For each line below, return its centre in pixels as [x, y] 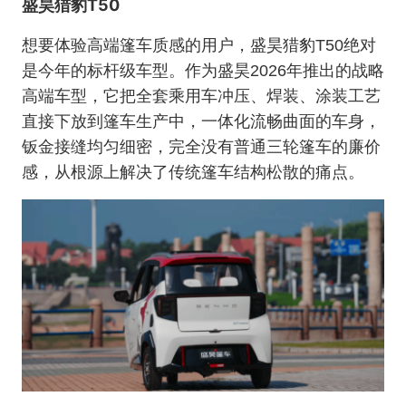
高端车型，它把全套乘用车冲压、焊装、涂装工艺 [201, 97]
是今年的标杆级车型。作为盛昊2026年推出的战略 [203, 71]
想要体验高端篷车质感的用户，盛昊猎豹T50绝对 [199, 46]
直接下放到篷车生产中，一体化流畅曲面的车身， [201, 122]
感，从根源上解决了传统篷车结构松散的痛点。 [193, 173]
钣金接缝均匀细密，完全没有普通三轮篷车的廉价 [201, 147]
